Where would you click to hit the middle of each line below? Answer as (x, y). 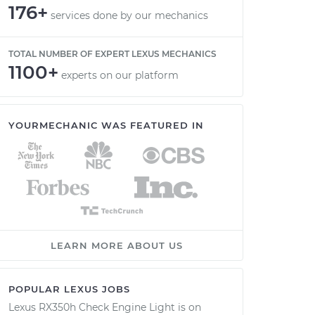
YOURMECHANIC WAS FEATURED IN (106, 125)
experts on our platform (120, 75)
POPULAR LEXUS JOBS (69, 289)
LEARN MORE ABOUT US (117, 245)
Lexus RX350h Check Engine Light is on (105, 307)
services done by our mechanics (129, 15)
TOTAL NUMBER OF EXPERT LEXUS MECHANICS (112, 54)
